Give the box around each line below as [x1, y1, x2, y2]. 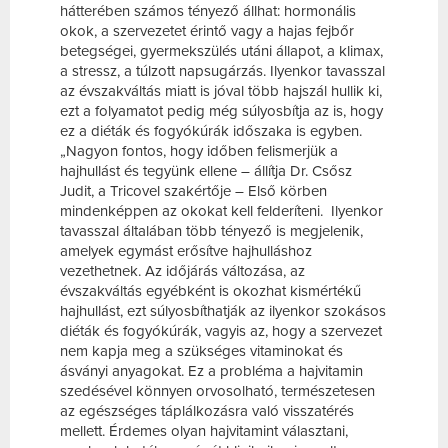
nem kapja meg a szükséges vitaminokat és [60, 342, 343, 361]
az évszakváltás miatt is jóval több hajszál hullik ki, [60, 82, 382, 101]
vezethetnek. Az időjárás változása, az [60, 262, 305, 281]
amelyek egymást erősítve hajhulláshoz [60, 242, 312, 261]
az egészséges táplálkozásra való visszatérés [60, 402, 354, 421]
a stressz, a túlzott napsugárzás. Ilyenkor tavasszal [60, 62, 385, 81]
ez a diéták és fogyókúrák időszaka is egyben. [60, 122, 362, 141]
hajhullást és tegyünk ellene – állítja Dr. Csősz [60, 162, 352, 181]
